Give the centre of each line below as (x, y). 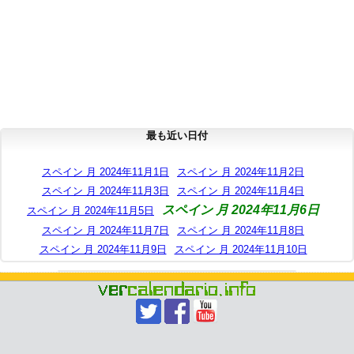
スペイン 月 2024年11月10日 (241, 249)
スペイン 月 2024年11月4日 (241, 190)
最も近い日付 (177, 135)
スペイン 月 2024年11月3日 (105, 190)
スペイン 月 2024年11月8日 (241, 230)
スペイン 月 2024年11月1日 (105, 171)
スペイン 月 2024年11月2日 (241, 171)
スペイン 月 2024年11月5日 (90, 210)
